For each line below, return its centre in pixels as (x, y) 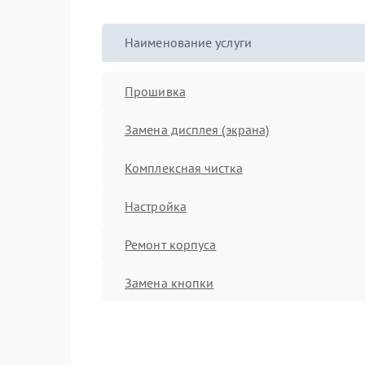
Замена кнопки (169, 282)
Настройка (156, 206)
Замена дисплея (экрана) (197, 129)
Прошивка (155, 91)
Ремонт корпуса (171, 244)
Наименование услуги (188, 42)
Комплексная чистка (184, 167)
